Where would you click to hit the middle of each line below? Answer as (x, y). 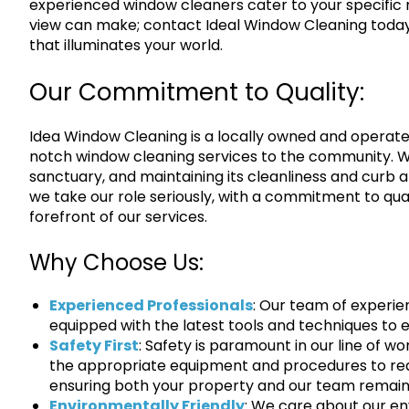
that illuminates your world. (126, 46)
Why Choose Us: (116, 263)
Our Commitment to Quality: (197, 93)
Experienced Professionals (151, 306)
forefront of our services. (118, 217)
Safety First (94, 346)
